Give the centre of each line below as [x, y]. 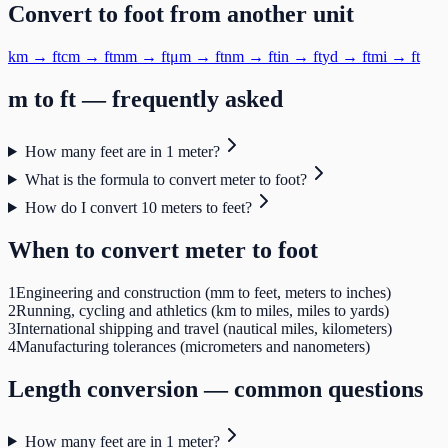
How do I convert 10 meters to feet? [138, 207]
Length [44, 388]
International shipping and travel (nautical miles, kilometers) [204, 328]
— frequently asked [179, 99]
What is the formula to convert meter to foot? [165, 179]
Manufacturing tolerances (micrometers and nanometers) [193, 346]
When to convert [96, 249]
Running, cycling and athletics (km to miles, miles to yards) [202, 310]
